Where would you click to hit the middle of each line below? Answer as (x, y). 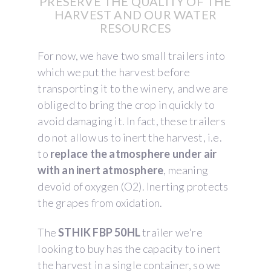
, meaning (186, 170)
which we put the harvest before (114, 72)
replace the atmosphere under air (134, 154)
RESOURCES (135, 28)
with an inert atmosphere (101, 170)
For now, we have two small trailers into (132, 56)
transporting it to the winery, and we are (133, 89)
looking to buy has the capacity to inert (129, 249)
